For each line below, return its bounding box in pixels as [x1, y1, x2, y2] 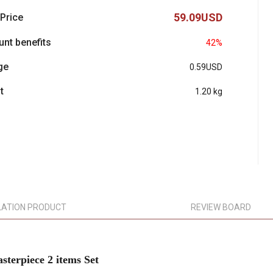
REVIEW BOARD [190, 202, 251, 212]
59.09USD [174, 11, 222, 24]
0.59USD [190, 62, 222, 72]
